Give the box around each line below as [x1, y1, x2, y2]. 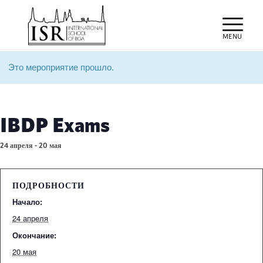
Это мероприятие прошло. [8, 62, 114, 72]
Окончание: [12, 230, 56, 241]
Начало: [12, 196, 42, 207]
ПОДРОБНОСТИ [12, 180, 85, 190]
